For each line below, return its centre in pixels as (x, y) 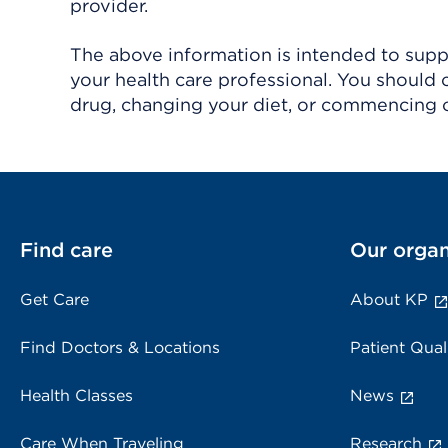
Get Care (54, 300)
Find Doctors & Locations (120, 348)
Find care (66, 250)
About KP (389, 300)
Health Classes (76, 396)
